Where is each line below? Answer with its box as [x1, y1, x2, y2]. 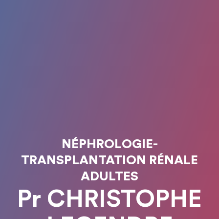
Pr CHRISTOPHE [17, 187, 202, 212]
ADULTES [81, 170, 138, 183]
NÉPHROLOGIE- [61, 138, 158, 151]
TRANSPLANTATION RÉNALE [21, 154, 198, 167]
